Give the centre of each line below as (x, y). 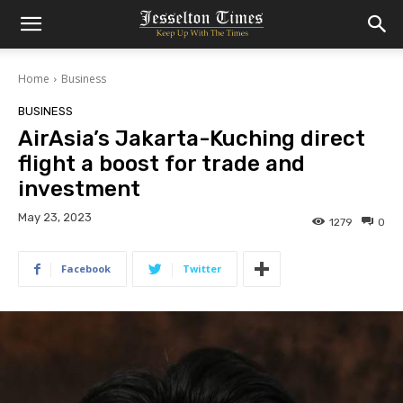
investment (79, 189)
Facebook (86, 269)
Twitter (202, 269)
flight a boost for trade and (161, 164)
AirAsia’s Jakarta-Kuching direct (192, 139)
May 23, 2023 (55, 218)
